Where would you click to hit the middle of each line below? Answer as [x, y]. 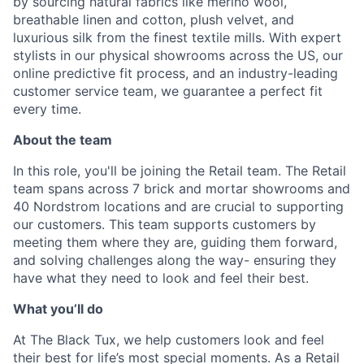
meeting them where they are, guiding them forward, [175, 242]
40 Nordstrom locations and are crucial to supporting [178, 206]
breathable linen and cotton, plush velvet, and [154, 19]
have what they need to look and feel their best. [161, 278]
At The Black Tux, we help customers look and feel [169, 340]
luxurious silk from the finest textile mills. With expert [177, 37]
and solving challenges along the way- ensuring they [175, 260]
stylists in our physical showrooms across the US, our [178, 55]
